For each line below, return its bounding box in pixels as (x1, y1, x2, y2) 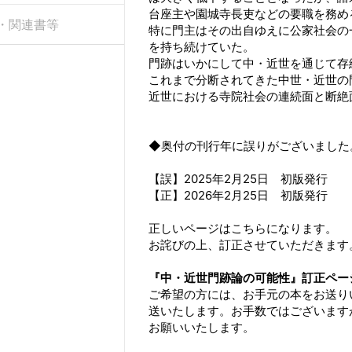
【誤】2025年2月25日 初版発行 (148, 171, 328, 187)
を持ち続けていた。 (148, 39, 255, 55)
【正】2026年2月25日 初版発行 (148, 188, 328, 203)
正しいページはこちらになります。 (148, 221, 338, 236)
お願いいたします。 (148, 320, 255, 335)
